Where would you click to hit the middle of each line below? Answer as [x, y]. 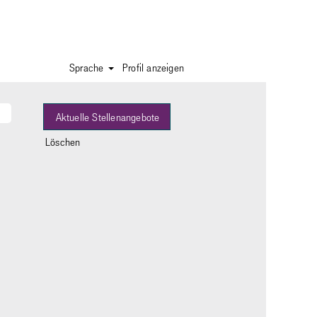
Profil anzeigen [153, 67]
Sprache [88, 67]
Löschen [63, 142]
